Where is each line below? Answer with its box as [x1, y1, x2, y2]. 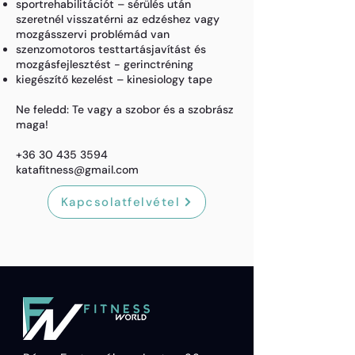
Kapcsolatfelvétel [60, 194, 181, 210]
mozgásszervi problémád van [16, 27, 170, 41]
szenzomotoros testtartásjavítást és [16, 42, 206, 56]
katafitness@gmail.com [16, 162, 139, 177]
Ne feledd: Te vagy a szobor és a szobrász [16, 102, 234, 116]
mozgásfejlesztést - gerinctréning [16, 57, 193, 71]
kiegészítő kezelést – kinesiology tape [16, 72, 219, 86]
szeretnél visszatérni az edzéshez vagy [16, 12, 219, 26]
